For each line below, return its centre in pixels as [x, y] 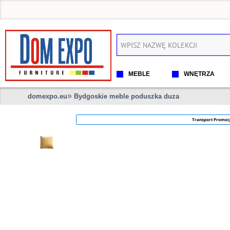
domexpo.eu [47, 96]
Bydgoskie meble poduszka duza [126, 96]
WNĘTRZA [199, 74]
